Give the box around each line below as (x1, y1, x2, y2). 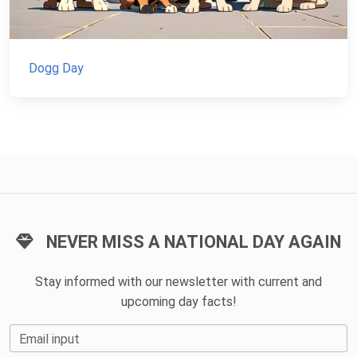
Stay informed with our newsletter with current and (35, 273, 322, 289)
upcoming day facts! (120, 293, 237, 309)
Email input (19, 331, 80, 347)
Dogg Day (29, 60, 84, 76)
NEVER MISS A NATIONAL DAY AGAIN (46, 231, 341, 252)
